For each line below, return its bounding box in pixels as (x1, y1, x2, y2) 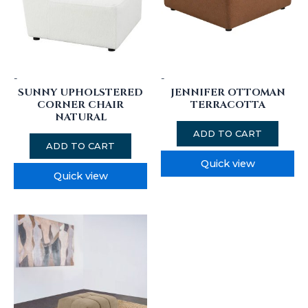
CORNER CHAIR (37, 98, 124, 111)
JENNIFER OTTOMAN (170, 85, 285, 99)
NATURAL (54, 110, 107, 124)
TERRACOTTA (190, 98, 265, 111)
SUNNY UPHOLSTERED (18, 85, 143, 99)
